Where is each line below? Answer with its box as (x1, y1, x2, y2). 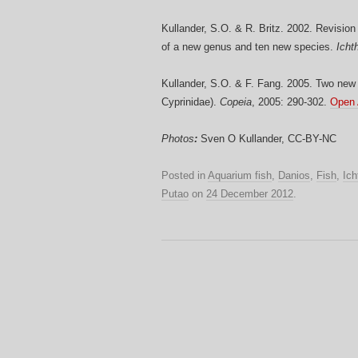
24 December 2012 (206, 188, 293, 201)
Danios (278, 169, 310, 182)
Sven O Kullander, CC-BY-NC (197, 133, 336, 145)
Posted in (161, 169, 208, 182)
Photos (161, 133, 194, 145)
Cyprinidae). (161, 96, 220, 109)
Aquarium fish (208, 169, 272, 182)
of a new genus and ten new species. (161, 41, 336, 54)
